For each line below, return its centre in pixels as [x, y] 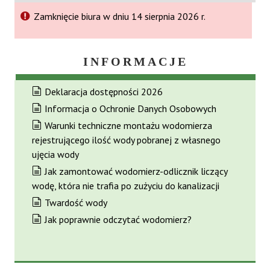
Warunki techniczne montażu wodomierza [128, 125]
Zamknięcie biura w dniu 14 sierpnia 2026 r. [120, 16]
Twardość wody [76, 202]
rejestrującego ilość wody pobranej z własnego [126, 140]
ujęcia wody [55, 154]
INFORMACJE [136, 61]
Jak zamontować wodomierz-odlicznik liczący [136, 171]
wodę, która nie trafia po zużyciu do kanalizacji [126, 185]
